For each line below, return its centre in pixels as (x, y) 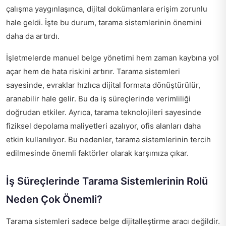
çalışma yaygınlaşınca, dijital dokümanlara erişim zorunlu (107, 9)
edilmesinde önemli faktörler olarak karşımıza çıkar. (97, 153)
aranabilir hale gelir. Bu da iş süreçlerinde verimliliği (98, 99)
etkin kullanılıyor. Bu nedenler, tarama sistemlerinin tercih (108, 139)
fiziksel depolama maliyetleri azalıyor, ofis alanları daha (103, 126)
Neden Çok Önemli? (54, 199)
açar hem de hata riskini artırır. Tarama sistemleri (93, 71)
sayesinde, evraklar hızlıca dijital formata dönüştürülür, (103, 85)
